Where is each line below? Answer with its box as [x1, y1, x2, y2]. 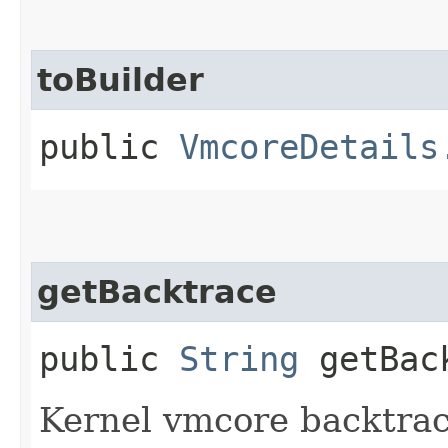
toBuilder [37, 61, 204, 98]
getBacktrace [37, 273, 277, 310]
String [179, 338, 299, 379]
